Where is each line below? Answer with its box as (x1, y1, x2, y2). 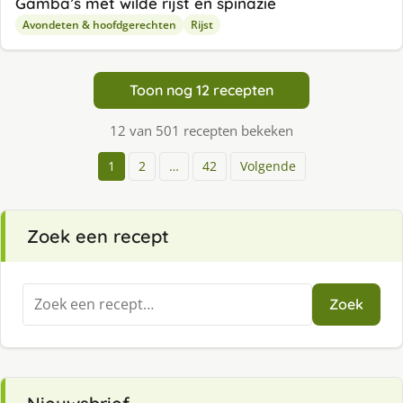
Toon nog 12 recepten (130, 80, 273, 99)
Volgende (239, 157, 296, 175)
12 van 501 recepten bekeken (110, 121, 293, 139)
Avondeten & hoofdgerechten (22, 16, 176, 32)
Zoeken (22, 282, 72, 303)
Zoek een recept (27, 224, 169, 247)
